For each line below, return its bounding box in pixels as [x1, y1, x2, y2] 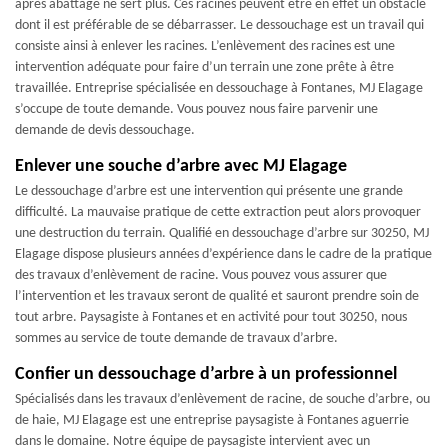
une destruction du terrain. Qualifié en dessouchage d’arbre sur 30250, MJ [15, 226, 429, 241]
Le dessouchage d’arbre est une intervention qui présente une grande [15, 184, 403, 199]
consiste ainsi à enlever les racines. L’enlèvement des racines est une [15, 39, 395, 54]
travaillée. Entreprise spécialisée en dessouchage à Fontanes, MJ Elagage [15, 81, 423, 96]
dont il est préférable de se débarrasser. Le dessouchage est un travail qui [15, 18, 424, 33]
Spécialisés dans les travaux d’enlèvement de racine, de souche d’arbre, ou [15, 392, 430, 407]
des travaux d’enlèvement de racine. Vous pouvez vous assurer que [15, 268, 387, 283]
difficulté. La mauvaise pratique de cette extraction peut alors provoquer [15, 205, 421, 220]
